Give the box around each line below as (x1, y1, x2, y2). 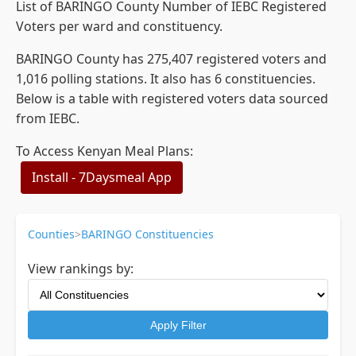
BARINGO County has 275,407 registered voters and (16, 50, 327, 68)
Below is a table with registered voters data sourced (16, 90, 328, 107)
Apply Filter (149, 319, 207, 331)
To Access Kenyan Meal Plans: (16, 142, 193, 160)
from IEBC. (16, 110, 79, 127)
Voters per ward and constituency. (16, 17, 222, 35)
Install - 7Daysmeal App (32, 168, 172, 186)
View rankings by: (28, 260, 133, 277)
